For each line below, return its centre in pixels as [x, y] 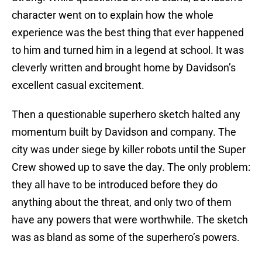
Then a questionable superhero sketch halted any [126, 115]
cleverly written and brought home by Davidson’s [124, 68]
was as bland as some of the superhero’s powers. [126, 237]
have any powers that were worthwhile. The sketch [130, 220]
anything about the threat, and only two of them [122, 202]
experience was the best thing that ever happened [128, 33]
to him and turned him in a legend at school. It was [128, 50]
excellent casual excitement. [78, 85]
